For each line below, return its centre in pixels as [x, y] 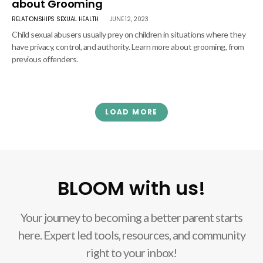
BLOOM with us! [131, 188]
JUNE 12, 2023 [129, 19]
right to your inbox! [131, 252]
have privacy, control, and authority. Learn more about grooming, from [128, 47]
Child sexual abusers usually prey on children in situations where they [129, 34]
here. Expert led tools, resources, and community [131, 235]
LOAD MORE [131, 112]
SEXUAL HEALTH [77, 19]
